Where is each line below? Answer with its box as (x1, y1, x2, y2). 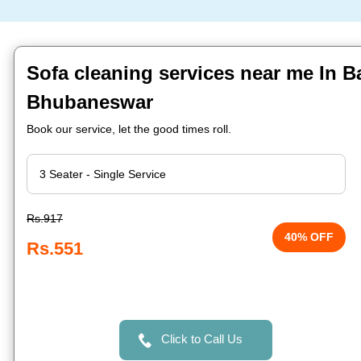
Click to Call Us (160, 332, 243, 346)
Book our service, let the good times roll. (27, 122, 231, 135)
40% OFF (284, 230, 334, 243)
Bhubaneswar (27, 91, 153, 113)
